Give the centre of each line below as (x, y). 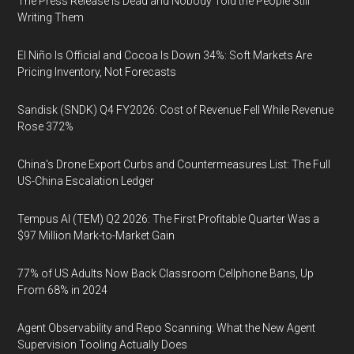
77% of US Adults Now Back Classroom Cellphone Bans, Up (166, 273)
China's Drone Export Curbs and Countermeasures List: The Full (174, 164)
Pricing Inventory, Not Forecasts (97, 72)
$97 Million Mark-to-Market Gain (96, 235)
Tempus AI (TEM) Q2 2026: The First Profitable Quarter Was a (169, 219)
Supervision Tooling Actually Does (103, 345)
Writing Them (51, 17)
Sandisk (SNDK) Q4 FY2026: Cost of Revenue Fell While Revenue (176, 110)
